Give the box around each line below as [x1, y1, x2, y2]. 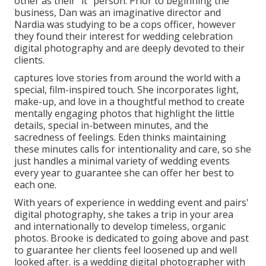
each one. [14, 178, 56, 191]
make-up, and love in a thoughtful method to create [14, 94, 245, 108]
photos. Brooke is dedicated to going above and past [14, 231, 249, 245]
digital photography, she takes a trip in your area [14, 207, 233, 221]
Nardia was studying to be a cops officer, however [14, 17, 236, 31]
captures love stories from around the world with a [14, 71, 240, 84]
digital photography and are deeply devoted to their [14, 41, 245, 55]
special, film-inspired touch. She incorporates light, [14, 83, 239, 96]
